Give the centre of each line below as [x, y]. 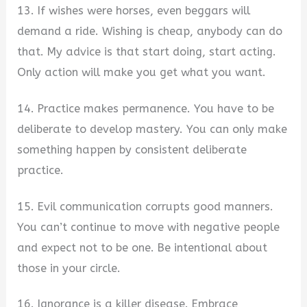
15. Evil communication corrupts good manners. [146, 206]
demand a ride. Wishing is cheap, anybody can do [150, 32]
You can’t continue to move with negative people [149, 227]
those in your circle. [69, 268]
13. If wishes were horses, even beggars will [134, 11]
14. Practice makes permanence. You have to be [146, 108]
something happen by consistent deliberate [132, 149]
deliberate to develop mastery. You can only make [152, 129]
